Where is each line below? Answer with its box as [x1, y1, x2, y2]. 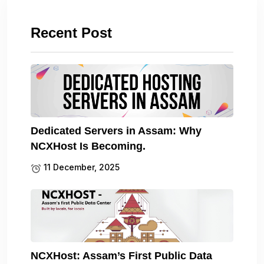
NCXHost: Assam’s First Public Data [31, 250, 212, 262]
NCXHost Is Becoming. [31, 140, 146, 153]
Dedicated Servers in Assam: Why [31, 125, 202, 137]
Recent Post [31, 25, 112, 41]
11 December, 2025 [41, 162, 120, 173]
